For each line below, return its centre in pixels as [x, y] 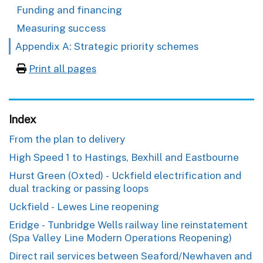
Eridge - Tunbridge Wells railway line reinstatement [128, 225]
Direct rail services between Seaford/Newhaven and [130, 256]
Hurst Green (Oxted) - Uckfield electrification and [125, 175]
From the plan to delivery [67, 139]
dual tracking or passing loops [79, 188]
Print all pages [63, 68]
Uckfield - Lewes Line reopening [84, 206]
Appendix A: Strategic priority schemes [107, 46]
